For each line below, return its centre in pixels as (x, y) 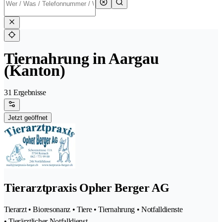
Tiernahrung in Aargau (82, 59)
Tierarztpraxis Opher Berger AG (87, 188)
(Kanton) (35, 71)
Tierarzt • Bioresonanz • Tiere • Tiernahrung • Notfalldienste (93, 210)
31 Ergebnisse (25, 93)
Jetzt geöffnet (28, 118)
